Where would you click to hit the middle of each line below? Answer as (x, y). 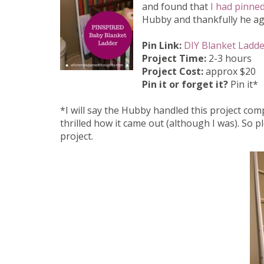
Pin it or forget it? (185, 85)
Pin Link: (163, 46)
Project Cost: (173, 72)
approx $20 (230, 72)
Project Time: (174, 59)
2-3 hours (229, 59)
